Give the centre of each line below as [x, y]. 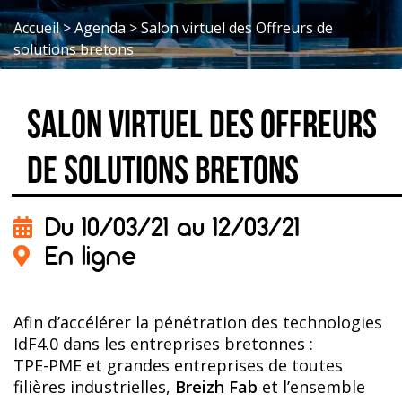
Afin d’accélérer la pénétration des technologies [198, 322]
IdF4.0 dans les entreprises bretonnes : [163, 344]
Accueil [36, 28]
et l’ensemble [311, 387]
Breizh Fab [216, 387]
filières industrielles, [94, 387]
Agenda [100, 28]
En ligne [90, 255]
